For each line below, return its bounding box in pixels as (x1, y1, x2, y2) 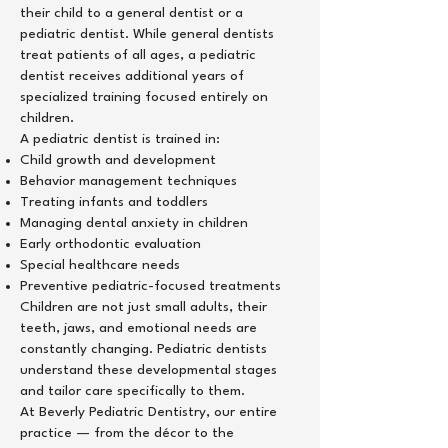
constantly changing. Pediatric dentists (20, 342, 267, 356)
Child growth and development (20, 153, 216, 167)
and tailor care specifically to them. (20, 384, 245, 398)
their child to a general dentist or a (20, 6, 243, 20)
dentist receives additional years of (20, 69, 244, 83)
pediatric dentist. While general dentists (20, 27, 274, 41)
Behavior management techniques (20, 174, 237, 188)
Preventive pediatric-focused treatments (20, 279, 281, 293)
